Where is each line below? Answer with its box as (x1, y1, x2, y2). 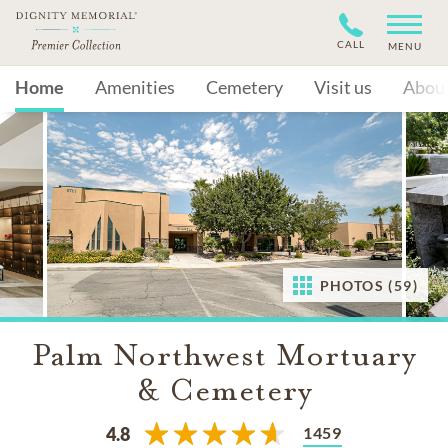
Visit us (314, 76, 372, 98)
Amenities (95, 76, 175, 98)
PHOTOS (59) (319, 277, 418, 294)
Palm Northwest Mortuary (32, 336, 416, 374)
